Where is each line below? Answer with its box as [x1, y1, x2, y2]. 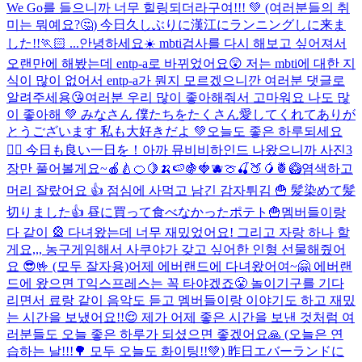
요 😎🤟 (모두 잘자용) [6, 259, 128, 273]
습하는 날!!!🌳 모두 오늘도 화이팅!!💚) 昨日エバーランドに [6, 343, 344, 358]
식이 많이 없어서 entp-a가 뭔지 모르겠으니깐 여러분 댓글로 [6, 73, 345, 87]
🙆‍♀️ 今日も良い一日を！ [6, 142, 142, 157]
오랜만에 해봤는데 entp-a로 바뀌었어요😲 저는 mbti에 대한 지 [6, 56, 356, 70]
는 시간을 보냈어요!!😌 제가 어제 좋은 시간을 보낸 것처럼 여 [6, 309, 355, 324]
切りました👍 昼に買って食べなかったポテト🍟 [6, 204, 281, 219]
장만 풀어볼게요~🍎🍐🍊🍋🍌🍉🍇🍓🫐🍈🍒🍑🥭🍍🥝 [6, 161, 301, 175]
